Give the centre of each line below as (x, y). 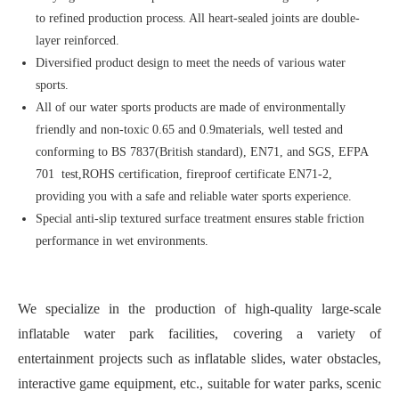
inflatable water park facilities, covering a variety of (199, 334)
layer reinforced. (81, 41)
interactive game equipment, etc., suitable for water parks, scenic (199, 384)
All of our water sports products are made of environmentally (191, 108)
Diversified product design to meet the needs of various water (191, 63)
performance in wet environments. (122, 241)
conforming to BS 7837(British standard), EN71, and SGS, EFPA (202, 152)
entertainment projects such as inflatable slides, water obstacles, (199, 359)
